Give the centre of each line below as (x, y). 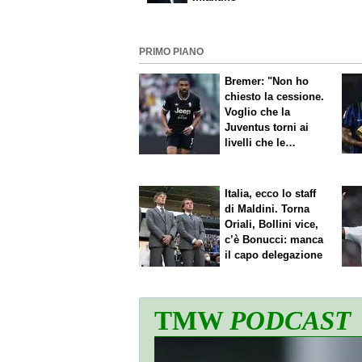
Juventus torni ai (267, 128)
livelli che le (255, 143)
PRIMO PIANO (171, 52)
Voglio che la (258, 112)
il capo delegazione (274, 255)
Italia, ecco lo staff (271, 193)
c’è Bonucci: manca (274, 239)
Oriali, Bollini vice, (272, 224)
